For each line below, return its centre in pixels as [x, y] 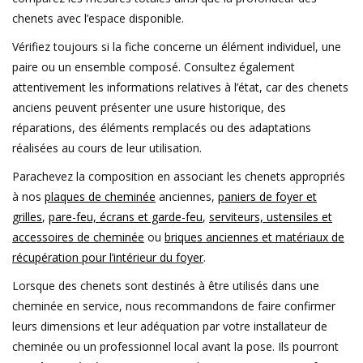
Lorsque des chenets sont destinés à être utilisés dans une [166, 286]
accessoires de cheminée [78, 237]
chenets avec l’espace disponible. [98, 19]
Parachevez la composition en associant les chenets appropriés [179, 177]
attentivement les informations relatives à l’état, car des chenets [180, 88]
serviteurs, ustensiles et [271, 217]
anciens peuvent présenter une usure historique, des [149, 108]
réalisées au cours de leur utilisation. [107, 148]
